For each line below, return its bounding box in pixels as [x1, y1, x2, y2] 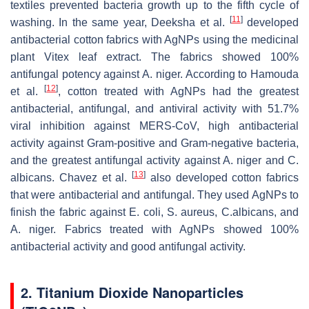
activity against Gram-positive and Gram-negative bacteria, [10, 137, 299, 149]
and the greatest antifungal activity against [10, 154, 223, 166]
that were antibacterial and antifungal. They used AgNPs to [10, 188, 299, 201]
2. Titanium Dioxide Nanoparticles [21, 281, 243, 302]
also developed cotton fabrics [146, 171, 299, 183]
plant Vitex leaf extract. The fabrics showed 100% [10, 50, 299, 63]
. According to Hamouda [179, 68, 299, 80]
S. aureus [167, 206, 215, 218]
